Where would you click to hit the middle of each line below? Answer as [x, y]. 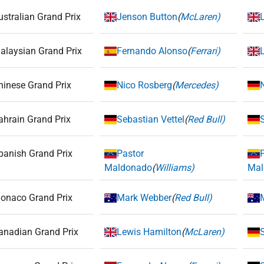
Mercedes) [197, 85]
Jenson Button [147, 17]
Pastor [131, 154]
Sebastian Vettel [151, 119]
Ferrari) [206, 51]
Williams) [175, 168]
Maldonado [128, 168]
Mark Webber [144, 198]
